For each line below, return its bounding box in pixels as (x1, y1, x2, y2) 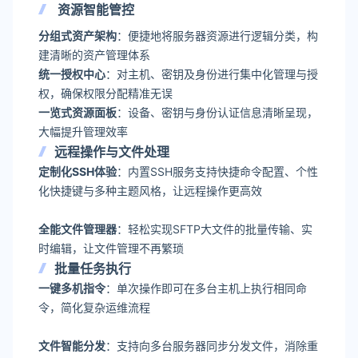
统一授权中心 (38, 67, 105, 81)
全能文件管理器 (38, 222, 117, 236)
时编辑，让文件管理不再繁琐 (38, 241, 184, 255)
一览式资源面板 (38, 105, 117, 119)
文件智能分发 (38, 339, 105, 352)
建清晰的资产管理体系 (38, 48, 150, 62)
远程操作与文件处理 (54, 144, 169, 160)
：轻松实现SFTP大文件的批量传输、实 (117, 222, 312, 236)
